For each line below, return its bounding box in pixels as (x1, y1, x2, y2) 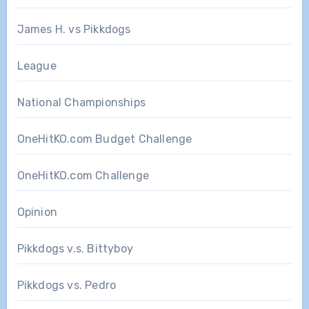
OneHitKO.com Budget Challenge (17, 132, 192, 146)
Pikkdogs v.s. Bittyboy (17, 241, 133, 255)
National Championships (17, 95, 146, 109)
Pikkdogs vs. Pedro (17, 278, 117, 292)
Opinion (17, 205, 57, 219)
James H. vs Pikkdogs (17, 22, 131, 36)
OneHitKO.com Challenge (17, 168, 149, 182)
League (17, 59, 57, 72)
